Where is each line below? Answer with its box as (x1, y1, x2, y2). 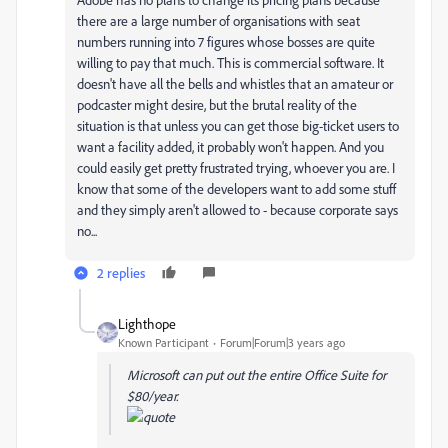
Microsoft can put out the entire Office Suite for (127, 366, 386, 383)
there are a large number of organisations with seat (77, 12, 360, 29)
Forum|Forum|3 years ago (220, 335, 345, 350)
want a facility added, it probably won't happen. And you (77, 138, 384, 155)
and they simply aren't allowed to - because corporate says (77, 201, 398, 218)
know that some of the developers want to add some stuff (77, 180, 396, 197)
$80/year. (127, 387, 178, 404)
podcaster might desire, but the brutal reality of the (77, 96, 357, 113)
